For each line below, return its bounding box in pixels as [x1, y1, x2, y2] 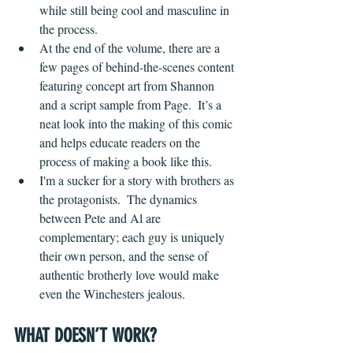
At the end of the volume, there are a [39, 39, 223, 57]
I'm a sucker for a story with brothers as [39, 172, 237, 189]
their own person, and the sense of [39, 247, 211, 265]
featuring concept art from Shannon [39, 77, 217, 95]
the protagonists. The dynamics [39, 191, 200, 208]
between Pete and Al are [39, 210, 164, 227]
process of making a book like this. [39, 153, 212, 170]
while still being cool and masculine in [39, 2, 232, 19]
